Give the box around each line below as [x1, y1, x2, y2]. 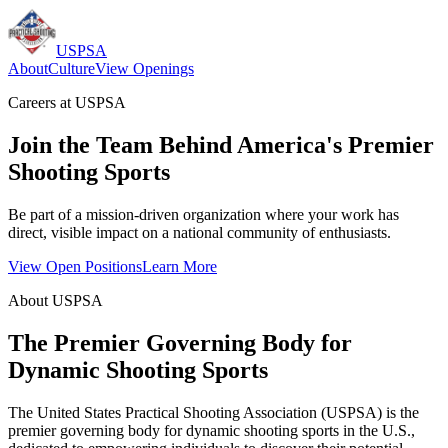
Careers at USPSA [8, 94, 126, 111]
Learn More [142, 257, 217, 275]
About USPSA [8, 291, 103, 309]
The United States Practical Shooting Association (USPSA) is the [8, 403, 419, 421]
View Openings [95, 60, 194, 77]
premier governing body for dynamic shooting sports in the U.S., [8, 421, 415, 439]
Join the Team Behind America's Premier [8, 131, 434, 158]
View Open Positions [8, 257, 142, 275]
